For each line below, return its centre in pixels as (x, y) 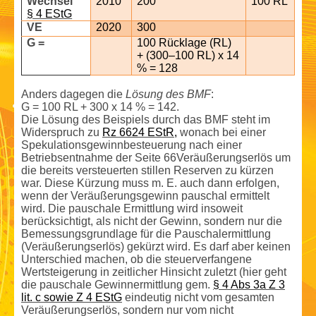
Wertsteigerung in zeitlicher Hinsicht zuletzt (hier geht (154, 272)
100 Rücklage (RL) (184, 43)
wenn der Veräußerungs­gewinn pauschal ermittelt (145, 196)
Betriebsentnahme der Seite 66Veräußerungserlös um (156, 158)
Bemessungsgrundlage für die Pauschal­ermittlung (146, 234)
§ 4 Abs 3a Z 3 (249, 285)
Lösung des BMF (168, 95)
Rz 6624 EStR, (140, 133)
